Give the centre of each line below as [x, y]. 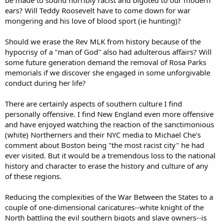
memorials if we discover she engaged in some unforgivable [108, 72]
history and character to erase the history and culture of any [107, 166]
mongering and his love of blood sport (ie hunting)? [93, 20]
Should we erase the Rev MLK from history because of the [103, 41]
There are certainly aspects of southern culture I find [93, 103]
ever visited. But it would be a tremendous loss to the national [110, 155]
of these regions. [33, 176]
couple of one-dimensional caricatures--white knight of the [104, 207]
